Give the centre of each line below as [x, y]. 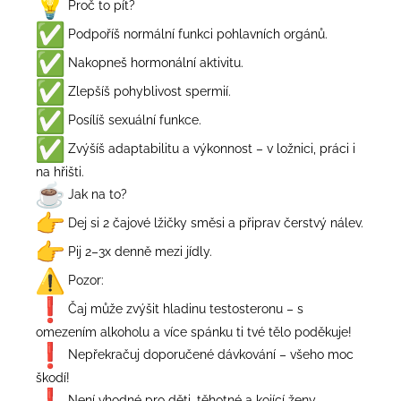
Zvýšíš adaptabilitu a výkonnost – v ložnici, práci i [212, 148]
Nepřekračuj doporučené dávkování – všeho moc [211, 354]
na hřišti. [60, 171]
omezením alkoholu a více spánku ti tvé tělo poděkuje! [194, 332]
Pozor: [86, 280]
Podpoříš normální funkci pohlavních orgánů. [198, 34]
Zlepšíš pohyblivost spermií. [149, 91]
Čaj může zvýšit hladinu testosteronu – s [186, 308]
